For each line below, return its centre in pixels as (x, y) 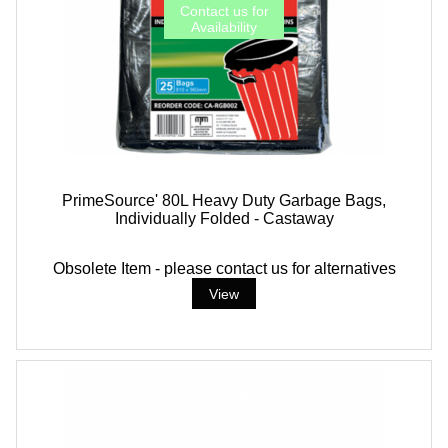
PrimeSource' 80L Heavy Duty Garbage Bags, (224, 200)
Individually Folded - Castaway (224, 218)
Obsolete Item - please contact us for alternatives (224, 269)
